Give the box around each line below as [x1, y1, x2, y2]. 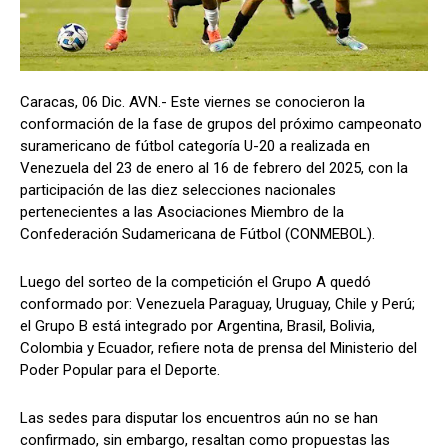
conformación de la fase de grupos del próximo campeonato [20, 115, 422, 134]
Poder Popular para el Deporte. [20, 361, 220, 380]
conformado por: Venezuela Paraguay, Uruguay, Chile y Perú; [20, 295, 415, 314]
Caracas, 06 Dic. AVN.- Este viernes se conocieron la [20, 93, 365, 112]
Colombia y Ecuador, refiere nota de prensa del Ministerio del [20, 339, 417, 358]
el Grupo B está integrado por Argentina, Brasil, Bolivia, [20, 317, 375, 336]
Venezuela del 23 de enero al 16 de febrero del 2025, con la [20, 159, 408, 178]
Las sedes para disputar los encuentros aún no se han [20, 409, 378, 428]
